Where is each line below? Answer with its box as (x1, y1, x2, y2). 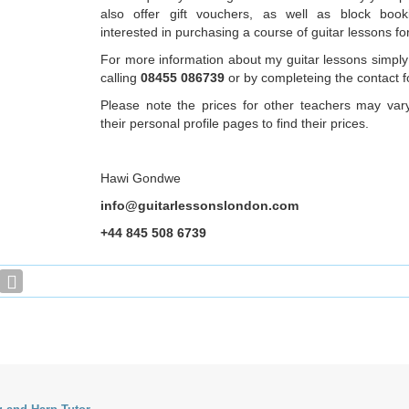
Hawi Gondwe (100, 171, 181, 185)
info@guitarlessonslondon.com (100, 198, 299, 213)
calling (100, 70, 141, 85)
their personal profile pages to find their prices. (100, 116, 369, 131)
